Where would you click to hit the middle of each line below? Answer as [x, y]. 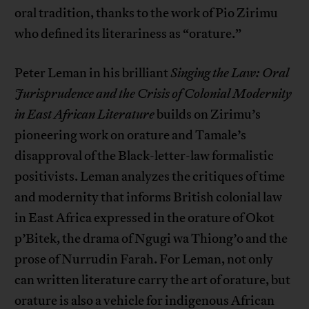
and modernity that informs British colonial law [149, 197]
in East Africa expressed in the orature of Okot [145, 218]
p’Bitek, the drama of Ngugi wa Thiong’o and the [151, 239]
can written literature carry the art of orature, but [153, 280]
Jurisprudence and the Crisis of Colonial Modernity [153, 94]
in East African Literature [85, 114]
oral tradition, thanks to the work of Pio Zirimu [147, 13]
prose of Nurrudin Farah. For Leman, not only [144, 259]
